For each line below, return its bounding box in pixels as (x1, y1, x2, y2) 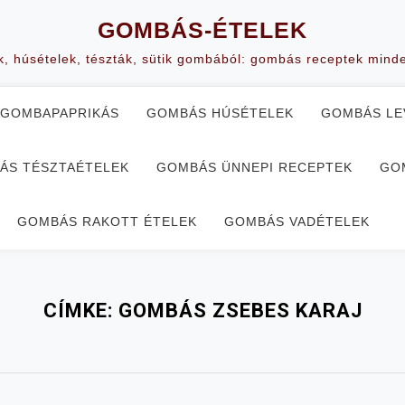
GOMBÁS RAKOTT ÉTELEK (17, 214, 197, 229)
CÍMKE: (42, 299, 118, 322)
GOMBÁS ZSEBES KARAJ (118, 299, 363, 322)
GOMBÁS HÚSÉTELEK (146, 106, 294, 120)
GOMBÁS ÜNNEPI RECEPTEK (156, 160, 353, 174)
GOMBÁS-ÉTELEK (98, 17, 307, 42)
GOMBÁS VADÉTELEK (224, 214, 370, 229)
